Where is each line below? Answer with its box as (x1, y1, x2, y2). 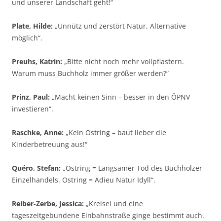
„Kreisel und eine (84, 199, 143, 208)
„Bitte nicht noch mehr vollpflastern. (62, 57, 184, 66)
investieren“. (12, 104, 53, 113)
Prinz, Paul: (12, 92, 50, 102)
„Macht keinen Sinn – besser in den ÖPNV (50, 92, 190, 102)
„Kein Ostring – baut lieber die (64, 128, 166, 137)
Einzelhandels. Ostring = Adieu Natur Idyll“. (12, 175, 155, 184)
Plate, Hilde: (12, 21, 53, 31)
